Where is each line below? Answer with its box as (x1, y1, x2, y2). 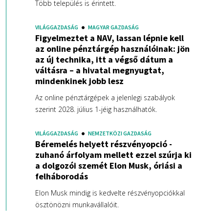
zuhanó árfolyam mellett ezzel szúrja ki (35, 149, 192, 160)
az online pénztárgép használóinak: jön (35, 43, 190, 54)
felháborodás (35, 170, 88, 182)
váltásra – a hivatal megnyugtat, (35, 64, 164, 76)
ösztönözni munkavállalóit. (35, 199, 119, 209)
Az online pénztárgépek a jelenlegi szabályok (35, 92, 175, 102)
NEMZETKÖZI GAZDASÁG (88, 129, 152, 137)
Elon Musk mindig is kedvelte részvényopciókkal (35, 188, 185, 197)
